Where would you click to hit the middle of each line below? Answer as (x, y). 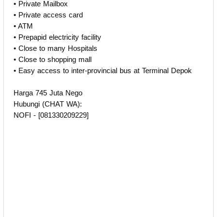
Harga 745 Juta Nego (48, 93)
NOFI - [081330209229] (51, 115)
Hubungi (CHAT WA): (48, 104)
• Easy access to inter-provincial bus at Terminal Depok (103, 70)
